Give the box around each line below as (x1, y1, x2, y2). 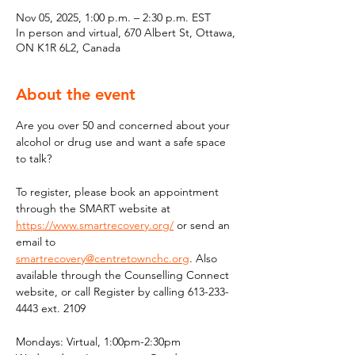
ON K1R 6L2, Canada (16, 40, 120, 55)
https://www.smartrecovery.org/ (16, 218, 174, 232)
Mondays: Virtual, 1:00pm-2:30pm (16, 334, 181, 349)
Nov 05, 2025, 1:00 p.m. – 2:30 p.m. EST (16, 10, 211, 25)
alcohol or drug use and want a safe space (16, 135, 229, 149)
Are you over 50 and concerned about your (16, 118, 233, 132)
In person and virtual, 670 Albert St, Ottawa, (16, 25, 235, 40)
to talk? (16, 151, 52, 166)
